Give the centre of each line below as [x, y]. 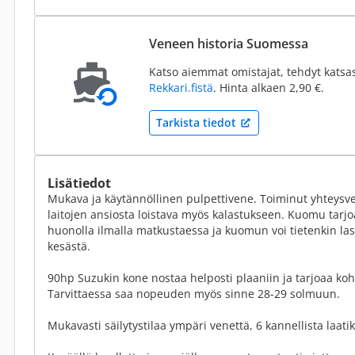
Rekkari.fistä [181, 88]
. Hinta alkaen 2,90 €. [269, 88]
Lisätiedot [79, 183]
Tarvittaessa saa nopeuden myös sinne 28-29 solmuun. [194, 294]
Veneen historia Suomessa [229, 44]
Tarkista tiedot [196, 122]
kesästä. [69, 246]
